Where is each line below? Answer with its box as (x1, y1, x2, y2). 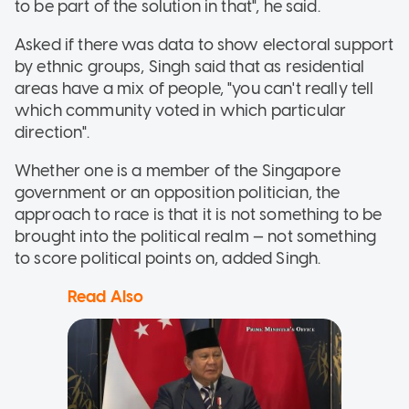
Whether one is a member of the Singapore (15, 160, 341, 181)
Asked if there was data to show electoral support (15, 34, 394, 55)
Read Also (68, 286, 144, 307)
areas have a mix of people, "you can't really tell (15, 78, 374, 99)
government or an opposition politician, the (15, 182, 341, 203)
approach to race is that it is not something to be (15, 204, 383, 225)
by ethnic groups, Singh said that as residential (15, 56, 365, 77)
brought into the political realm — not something (15, 225, 377, 246)
